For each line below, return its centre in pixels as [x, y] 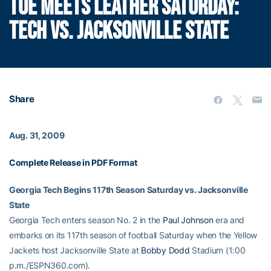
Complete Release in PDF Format [73, 162]
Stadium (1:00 [217, 250]
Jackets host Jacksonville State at [75, 250]
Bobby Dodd [165, 250]
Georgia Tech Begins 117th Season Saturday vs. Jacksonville [129, 190]
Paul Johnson [188, 220]
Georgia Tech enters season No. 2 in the [86, 220]
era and [229, 220]
